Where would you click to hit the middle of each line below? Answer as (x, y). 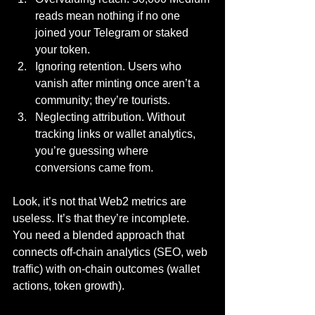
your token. (63, 50)
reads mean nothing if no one (109, 16)
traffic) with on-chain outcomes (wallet (108, 269)
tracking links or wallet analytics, (117, 134)
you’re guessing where (93, 151)
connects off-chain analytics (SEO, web (111, 252)
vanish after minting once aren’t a (119, 83)
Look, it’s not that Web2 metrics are (101, 201)
